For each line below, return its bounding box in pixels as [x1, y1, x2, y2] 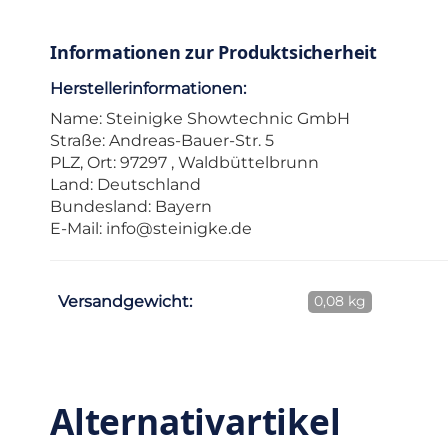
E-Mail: [50, 219, 106, 239]
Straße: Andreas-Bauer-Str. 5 [50, 131, 274, 151]
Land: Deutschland [50, 175, 201, 195]
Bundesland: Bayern [50, 197, 212, 217]
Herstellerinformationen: [50, 79, 246, 99]
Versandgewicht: [58, 291, 192, 311]
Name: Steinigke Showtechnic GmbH [50, 109, 350, 129]
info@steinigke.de [106, 219, 252, 239]
